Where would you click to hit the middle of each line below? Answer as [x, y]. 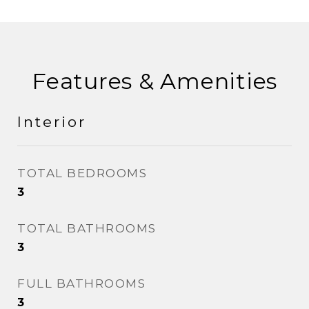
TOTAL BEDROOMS [82, 173]
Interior [52, 122]
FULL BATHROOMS [81, 283]
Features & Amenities [154, 81]
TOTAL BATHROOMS [87, 228]
